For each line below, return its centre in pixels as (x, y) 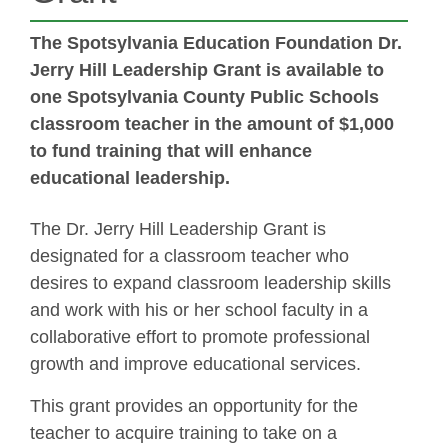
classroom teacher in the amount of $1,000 (212, 123)
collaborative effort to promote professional (200, 337)
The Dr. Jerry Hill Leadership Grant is (178, 229)
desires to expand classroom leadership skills (210, 283)
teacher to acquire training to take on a (183, 432)
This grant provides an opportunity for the (194, 405)
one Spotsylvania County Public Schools (204, 96)
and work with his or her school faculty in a (199, 310)
